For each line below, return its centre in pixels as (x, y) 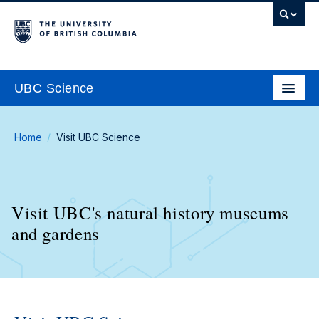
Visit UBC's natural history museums (150, 213)
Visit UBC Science (98, 137)
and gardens (56, 233)
